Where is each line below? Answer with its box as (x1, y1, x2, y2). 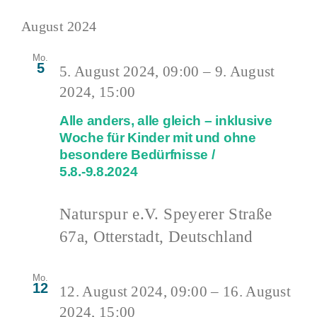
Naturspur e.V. (59, 204, 164, 224)
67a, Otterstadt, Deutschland (59, 227, 253, 246)
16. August (222, 283, 292, 301)
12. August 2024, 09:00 (59, 283, 207, 301)
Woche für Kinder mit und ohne (59, 130, 256, 146)
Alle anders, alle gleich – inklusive (59, 113, 272, 129)
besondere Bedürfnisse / (59, 147, 215, 163)
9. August (214, 62, 275, 80)
